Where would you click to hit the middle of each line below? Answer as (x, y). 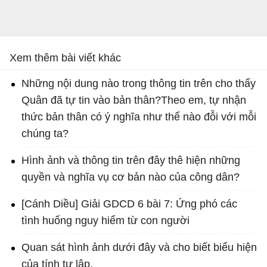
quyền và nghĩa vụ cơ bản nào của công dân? (131, 177)
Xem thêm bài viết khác (65, 58)
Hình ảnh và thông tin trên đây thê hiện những (131, 161)
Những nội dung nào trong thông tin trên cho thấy (139, 84)
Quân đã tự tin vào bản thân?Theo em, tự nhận (134, 100)
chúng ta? (45, 134)
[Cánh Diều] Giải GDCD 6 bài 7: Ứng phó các (129, 204)
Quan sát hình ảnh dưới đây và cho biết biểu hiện (139, 248)
